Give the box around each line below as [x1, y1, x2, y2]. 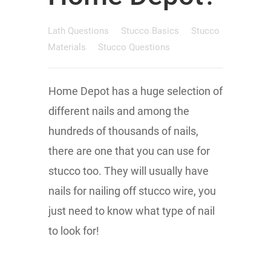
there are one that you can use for [48, 145, 210, 157]
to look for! [48, 224, 99, 237]
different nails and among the [48, 105, 189, 117]
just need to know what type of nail [48, 204, 215, 217]
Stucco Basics [121, 25, 181, 36]
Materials [48, 42, 88, 53]
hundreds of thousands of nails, [48, 125, 198, 137]
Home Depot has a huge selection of [48, 85, 223, 97]
